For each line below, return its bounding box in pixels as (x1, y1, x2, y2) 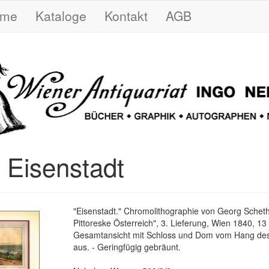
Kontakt (104, 7, 148, 25)
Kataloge (35, 7, 86, 25)
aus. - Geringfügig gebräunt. (73, 240, 181, 253)
